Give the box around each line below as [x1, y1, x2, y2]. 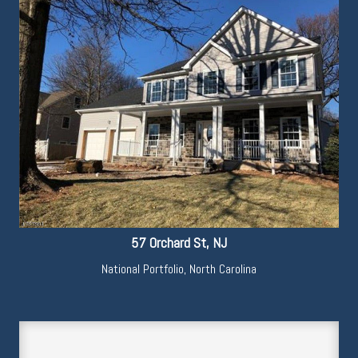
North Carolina [189, 261, 257, 278]
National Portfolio [101, 261, 184, 278]
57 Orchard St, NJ [131, 233, 227, 253]
